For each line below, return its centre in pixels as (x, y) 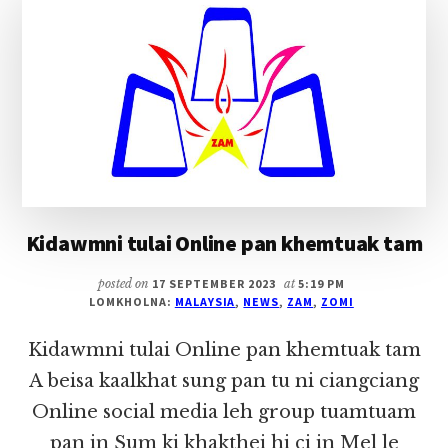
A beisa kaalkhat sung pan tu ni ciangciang (224, 380)
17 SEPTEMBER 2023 (214, 283)
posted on (125, 283)
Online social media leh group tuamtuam (224, 411)
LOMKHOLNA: (132, 301)
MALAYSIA (205, 301)
